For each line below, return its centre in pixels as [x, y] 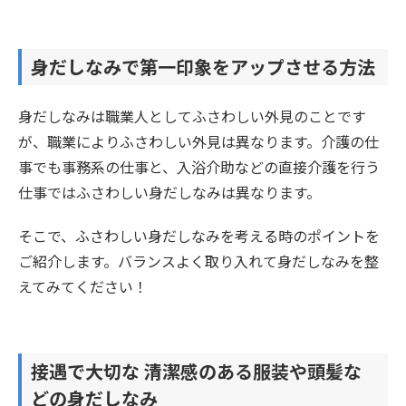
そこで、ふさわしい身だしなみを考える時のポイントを [199, 235]
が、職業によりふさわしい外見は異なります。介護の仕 [198, 141]
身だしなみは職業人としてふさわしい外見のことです [192, 116]
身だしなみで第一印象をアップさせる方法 [203, 66]
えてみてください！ [83, 286]
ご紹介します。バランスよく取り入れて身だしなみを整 [198, 261]
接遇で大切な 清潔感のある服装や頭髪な [196, 371]
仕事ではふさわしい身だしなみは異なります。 [169, 192]
